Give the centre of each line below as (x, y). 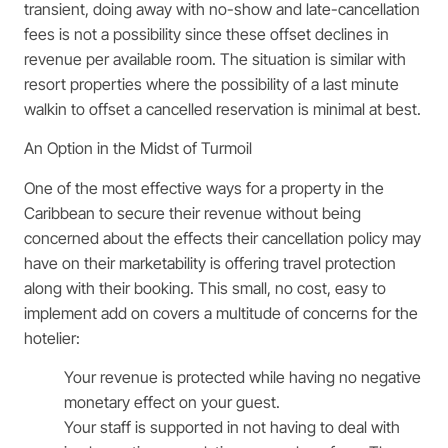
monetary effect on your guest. (172, 401)
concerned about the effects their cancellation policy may (222, 237)
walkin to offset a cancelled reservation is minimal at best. (222, 108)
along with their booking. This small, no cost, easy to (205, 287)
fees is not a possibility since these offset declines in (206, 33)
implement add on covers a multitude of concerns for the (221, 312)
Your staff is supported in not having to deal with (232, 426)
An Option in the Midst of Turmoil (138, 148)
